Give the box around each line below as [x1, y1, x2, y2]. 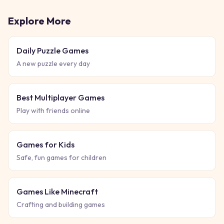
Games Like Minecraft [16, 186, 98, 196]
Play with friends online [16, 106, 90, 115]
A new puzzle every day [16, 59, 90, 68]
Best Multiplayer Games [16, 92, 104, 102]
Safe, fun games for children [16, 153, 106, 162]
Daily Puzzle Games [16, 45, 88, 55]
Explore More [8, 14, 71, 27]
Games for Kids [16, 139, 74, 149]
